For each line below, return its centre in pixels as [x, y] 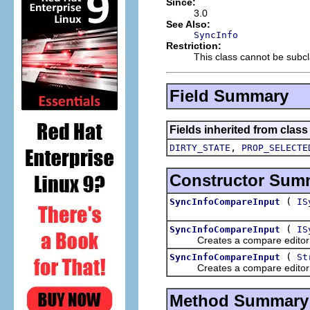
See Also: [188, 24]
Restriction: [194, 45]
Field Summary [229, 95]
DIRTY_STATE [200, 147]
